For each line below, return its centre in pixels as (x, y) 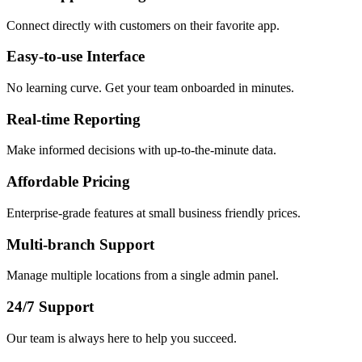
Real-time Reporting (74, 119)
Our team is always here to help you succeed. (122, 338)
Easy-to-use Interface (76, 57)
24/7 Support (50, 307)
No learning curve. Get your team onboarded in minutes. (150, 88)
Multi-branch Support (80, 244)
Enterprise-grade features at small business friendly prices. (154, 213)
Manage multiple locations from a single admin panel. (143, 276)
